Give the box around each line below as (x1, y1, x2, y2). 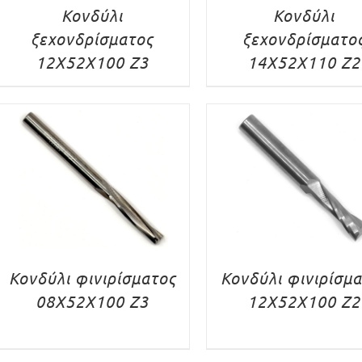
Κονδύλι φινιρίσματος (8, 267, 176, 288)
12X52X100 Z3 (36, 51, 149, 72)
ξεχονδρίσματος (31, 27, 154, 48)
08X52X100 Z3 (36, 290, 149, 311)
